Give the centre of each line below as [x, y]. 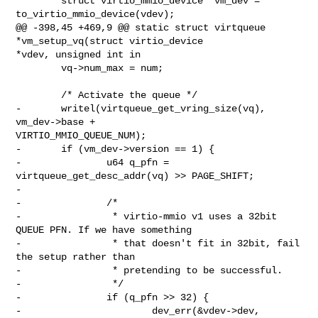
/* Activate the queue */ [39, 95]
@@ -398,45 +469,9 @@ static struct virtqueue [141, 27]
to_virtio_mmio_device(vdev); [95, 14]
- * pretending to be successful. [149, 270]
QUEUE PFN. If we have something [104, 230]
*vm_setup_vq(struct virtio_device [113, 41]
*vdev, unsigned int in [78, 54]
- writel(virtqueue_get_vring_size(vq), [141, 108]
